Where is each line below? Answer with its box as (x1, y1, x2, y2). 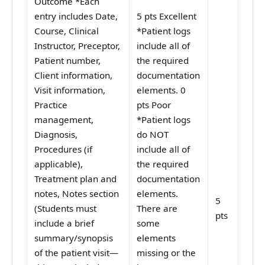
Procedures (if (34, 143, 93, 156)
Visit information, (34, 84, 106, 96)
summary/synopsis (34, 232, 114, 244)
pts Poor (137, 99, 172, 111)
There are (137, 202, 178, 215)
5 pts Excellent (137, 10, 197, 22)
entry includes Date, (34, 10, 118, 22)
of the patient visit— (34, 247, 119, 259)
